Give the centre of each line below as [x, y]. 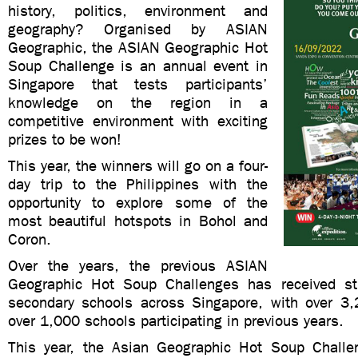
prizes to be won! [65, 139]
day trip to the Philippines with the [138, 184]
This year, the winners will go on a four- [138, 166]
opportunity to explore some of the [138, 203]
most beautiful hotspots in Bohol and [138, 221]
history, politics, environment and [138, 11]
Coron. [30, 239]
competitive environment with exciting [138, 121]
